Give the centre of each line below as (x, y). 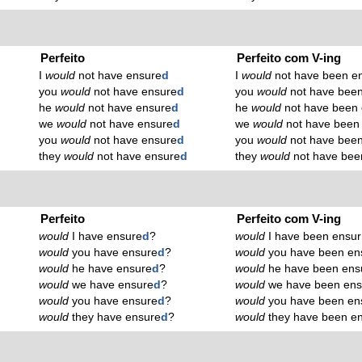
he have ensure (111, 268)
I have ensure (106, 236)
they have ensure (115, 317)
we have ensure (112, 284)
